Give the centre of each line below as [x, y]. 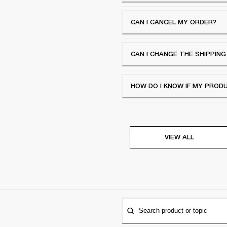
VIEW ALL [179, 137]
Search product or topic [173, 211]
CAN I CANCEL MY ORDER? [174, 22]
